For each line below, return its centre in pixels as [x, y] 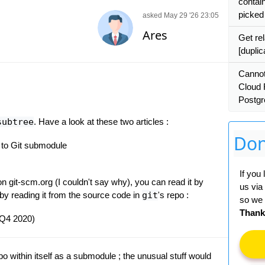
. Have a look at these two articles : [101, 122]
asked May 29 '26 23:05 [180, 15]
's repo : [173, 195]
